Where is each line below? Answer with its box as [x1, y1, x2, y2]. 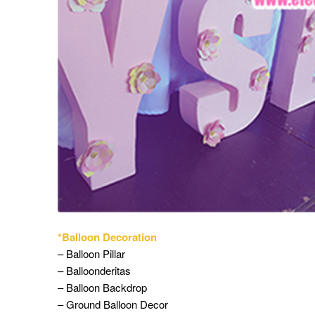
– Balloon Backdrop [58, 279, 147, 295]
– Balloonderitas [58, 262, 131, 278]
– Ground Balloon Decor [58, 296, 168, 311]
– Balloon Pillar [58, 245, 125, 261]
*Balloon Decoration [58, 229, 157, 245]
